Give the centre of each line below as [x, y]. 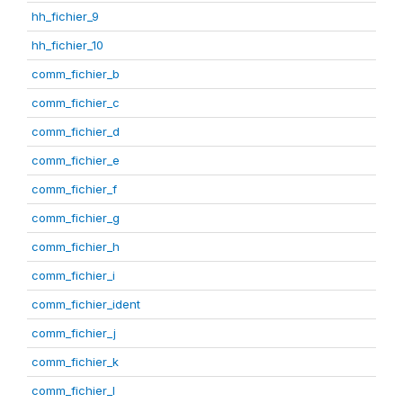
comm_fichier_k [75, 362]
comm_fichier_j [74, 333]
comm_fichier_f [74, 189]
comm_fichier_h [76, 246]
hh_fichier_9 [65, 16]
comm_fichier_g [76, 218]
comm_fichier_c [76, 103]
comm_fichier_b [76, 74]
